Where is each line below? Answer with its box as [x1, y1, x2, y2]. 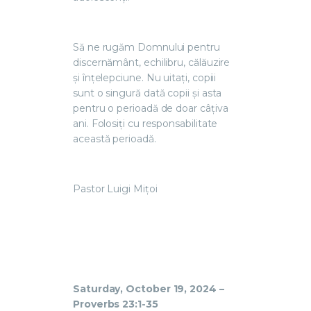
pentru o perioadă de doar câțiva [73, 101, 228, 115]
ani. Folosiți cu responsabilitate [73, 117, 218, 130]
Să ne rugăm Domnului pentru [73, 40, 220, 53]
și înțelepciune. [73, 71, 144, 84]
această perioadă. [73, 132, 156, 145]
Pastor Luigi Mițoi [73, 182, 158, 195]
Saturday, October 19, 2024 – [73, 282, 224, 295]
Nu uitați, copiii [143, 71, 217, 84]
